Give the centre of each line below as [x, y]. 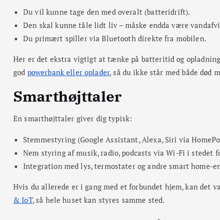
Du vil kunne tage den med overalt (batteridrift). [107, 12]
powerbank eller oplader [69, 72]
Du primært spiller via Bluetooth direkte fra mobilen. [115, 38]
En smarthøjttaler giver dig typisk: [73, 118]
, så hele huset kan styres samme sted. [98, 200]
